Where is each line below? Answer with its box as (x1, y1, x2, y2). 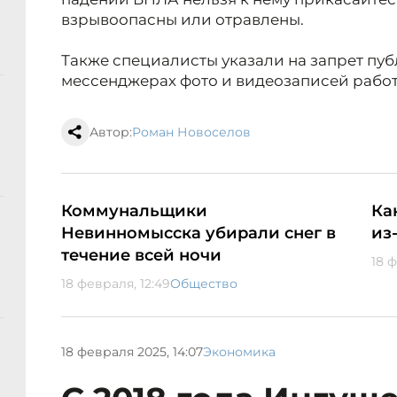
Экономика (203, 343, 276, 360)
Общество (170, 276, 237, 292)
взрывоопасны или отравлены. (61, 11, 304, 29)
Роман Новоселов (132, 124, 251, 141)
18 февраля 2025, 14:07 (61, 343, 203, 360)
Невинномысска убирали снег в (61, 223, 336, 244)
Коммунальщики (61, 201, 207, 222)
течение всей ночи (61, 245, 222, 266)
